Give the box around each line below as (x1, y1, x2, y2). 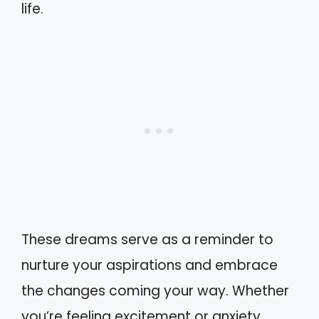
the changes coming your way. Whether (21, 281, 289, 300)
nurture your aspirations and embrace (21, 256, 278, 275)
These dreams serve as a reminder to (21, 230, 273, 249)
